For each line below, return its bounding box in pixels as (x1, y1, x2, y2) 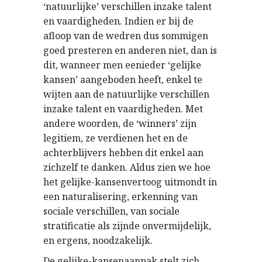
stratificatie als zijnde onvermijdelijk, (43, 219, 211, 232)
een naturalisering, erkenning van (43, 190, 198, 203)
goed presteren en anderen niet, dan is (43, 44, 217, 57)
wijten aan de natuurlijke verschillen (43, 88, 209, 101)
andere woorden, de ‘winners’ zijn (43, 117, 196, 130)
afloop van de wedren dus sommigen (43, 29, 208, 42)
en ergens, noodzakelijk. (43, 234, 153, 247)
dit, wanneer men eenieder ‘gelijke (43, 58, 201, 71)
